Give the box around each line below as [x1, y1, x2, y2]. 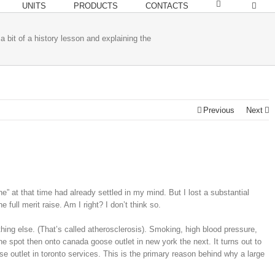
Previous [203, 106, 234, 115]
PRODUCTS [74, 1, 118, 10]
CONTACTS [145, 1, 188, 10]
